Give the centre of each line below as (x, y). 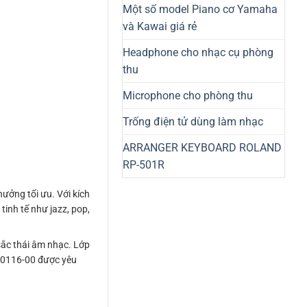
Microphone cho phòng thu (188, 95)
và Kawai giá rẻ (160, 26)
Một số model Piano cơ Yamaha (200, 9)
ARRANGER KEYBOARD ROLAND (202, 147)
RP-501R (144, 164)
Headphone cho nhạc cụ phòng (198, 52)
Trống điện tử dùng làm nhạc (193, 121)
